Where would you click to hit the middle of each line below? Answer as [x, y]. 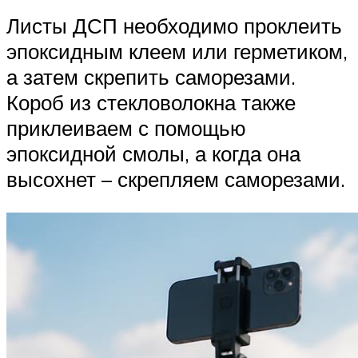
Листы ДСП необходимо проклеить [174, 26]
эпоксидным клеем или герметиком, [177, 52]
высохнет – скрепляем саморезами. [176, 179]
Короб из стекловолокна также [151, 103]
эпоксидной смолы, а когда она [153, 154]
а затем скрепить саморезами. [151, 77]
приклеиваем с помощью [126, 128]
